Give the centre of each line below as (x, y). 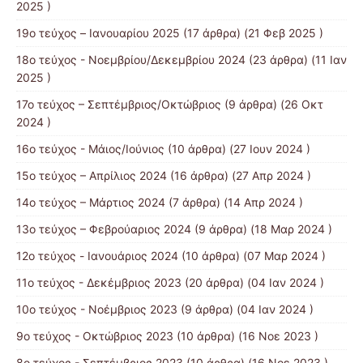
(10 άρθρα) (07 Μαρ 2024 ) (252, 255)
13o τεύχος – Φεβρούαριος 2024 (104, 228)
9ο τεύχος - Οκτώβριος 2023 (95, 335)
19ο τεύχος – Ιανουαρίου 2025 (98, 32)
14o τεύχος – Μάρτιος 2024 (91, 202)
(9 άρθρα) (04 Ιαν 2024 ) (246, 309)
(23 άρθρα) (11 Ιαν (296, 59)
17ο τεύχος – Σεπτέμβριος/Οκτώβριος (119, 104)
